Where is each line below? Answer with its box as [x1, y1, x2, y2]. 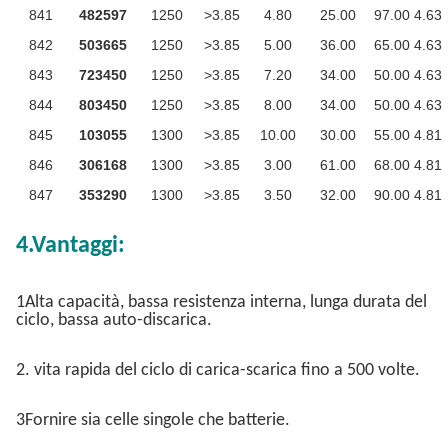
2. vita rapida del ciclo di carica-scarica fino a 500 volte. [16, 360, 420, 380]
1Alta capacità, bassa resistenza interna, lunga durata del [16, 292, 427, 312]
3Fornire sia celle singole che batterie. [16, 410, 290, 430]
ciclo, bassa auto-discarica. [16, 310, 212, 330]
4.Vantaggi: [16, 233, 125, 258]
